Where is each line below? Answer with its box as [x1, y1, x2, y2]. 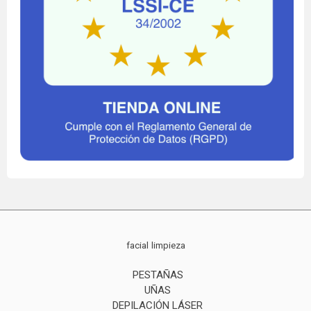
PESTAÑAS [132, 268, 183, 281]
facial [126, 239, 149, 251]
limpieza [151, 239, 185, 251]
